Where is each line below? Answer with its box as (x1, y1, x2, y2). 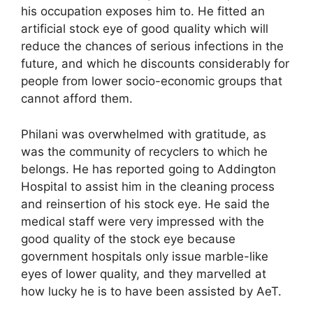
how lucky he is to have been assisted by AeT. (21, 284, 282, 298)
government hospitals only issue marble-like (21, 249, 268, 263)
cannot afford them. (21, 92, 133, 106)
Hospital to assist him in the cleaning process (21, 179, 275, 194)
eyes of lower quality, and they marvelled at (21, 266, 266, 281)
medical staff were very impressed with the (21, 214, 264, 228)
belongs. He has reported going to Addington (21, 161, 276, 176)
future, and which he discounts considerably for (21, 57, 289, 71)
